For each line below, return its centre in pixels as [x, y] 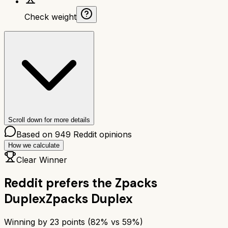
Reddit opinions [101, 134]
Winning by [27, 222]
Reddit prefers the [58, 183]
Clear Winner [42, 160]
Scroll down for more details [49, 120]
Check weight [50, 17]
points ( [75, 222]
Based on [36, 134]
